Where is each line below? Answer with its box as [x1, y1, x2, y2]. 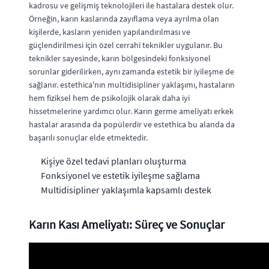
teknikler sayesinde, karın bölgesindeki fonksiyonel [29, 52, 211, 64]
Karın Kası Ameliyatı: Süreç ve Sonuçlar [29, 216, 225, 232]
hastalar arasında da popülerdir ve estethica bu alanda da [29, 118, 235, 130]
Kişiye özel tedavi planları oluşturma [41, 154, 186, 167]
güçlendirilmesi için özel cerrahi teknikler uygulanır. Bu [29, 39, 223, 50]
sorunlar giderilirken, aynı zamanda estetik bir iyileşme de [29, 65, 234, 77]
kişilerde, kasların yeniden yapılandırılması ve [29, 26, 190, 37]
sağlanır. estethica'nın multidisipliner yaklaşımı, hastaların [29, 79, 235, 90]
